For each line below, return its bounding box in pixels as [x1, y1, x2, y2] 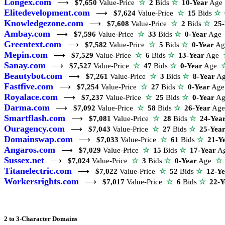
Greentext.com [4, 39, 61, 49]
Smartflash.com [4, 113, 65, 123]
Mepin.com [4, 49, 48, 60]
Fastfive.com [4, 81, 53, 91]
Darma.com [4, 102, 50, 113]
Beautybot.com [4, 70, 62, 81]
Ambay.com [4, 28, 50, 39]
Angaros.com [4, 144, 55, 155]
